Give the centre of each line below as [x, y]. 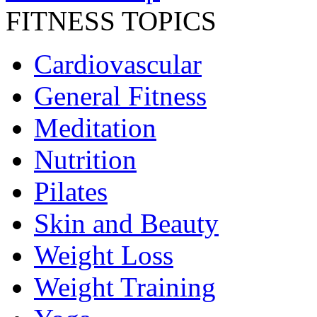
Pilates [71, 192]
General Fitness [120, 96]
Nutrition [85, 160]
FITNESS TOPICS [111, 21]
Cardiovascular [118, 64]
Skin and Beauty [126, 224]
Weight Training [125, 287]
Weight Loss [104, 255]
